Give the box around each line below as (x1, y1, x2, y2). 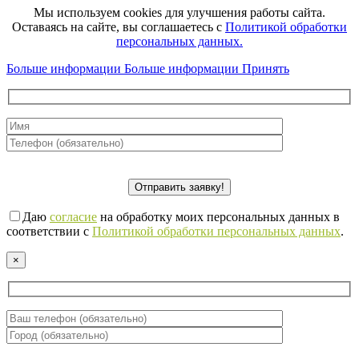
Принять (242, 62, 289, 76)
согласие (50, 209, 97, 224)
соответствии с (6, 224, 92, 238)
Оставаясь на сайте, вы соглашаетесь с (12, 20, 225, 34)
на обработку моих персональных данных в (97, 209, 340, 224)
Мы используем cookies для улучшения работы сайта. (34, 6, 325, 20)
